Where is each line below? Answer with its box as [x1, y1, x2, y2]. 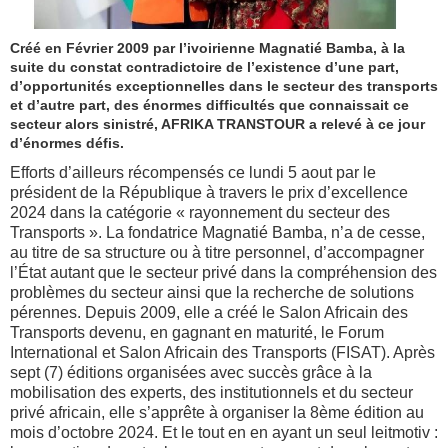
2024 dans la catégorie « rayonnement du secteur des [10, 204, 390, 222]
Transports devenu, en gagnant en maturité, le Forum [10, 324, 384, 342]
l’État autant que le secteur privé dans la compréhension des [10, 264, 437, 282]
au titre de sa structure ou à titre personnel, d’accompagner [10, 244, 424, 262]
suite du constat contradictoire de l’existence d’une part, [10, 59, 399, 76]
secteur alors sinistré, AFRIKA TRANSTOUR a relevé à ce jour [10, 116, 425, 133]
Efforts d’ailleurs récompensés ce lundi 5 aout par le [10, 164, 376, 182]
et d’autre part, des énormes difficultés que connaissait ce [10, 97, 409, 114]
